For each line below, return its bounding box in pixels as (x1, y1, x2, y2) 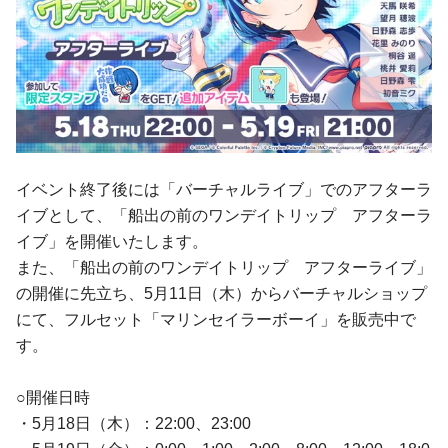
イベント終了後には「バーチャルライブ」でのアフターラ (16, 181, 432, 199)
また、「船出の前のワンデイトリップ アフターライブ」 (16, 259, 432, 277)
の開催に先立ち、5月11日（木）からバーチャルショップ (16, 285, 427, 303)
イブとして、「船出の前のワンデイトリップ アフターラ (16, 207, 432, 225)
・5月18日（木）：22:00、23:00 (16, 415, 251, 433)
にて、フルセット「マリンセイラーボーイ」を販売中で (16, 311, 416, 329)
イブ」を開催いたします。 (16, 233, 208, 251)
